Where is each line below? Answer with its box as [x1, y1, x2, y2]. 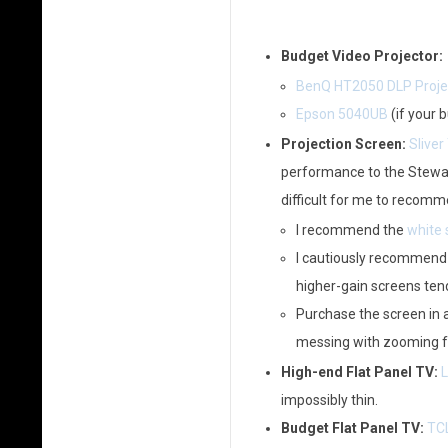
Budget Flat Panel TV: [280, 420, 424, 436]
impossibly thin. [280, 392, 378, 408]
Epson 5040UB [295, 106, 388, 122]
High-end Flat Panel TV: [280, 364, 438, 380]
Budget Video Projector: [280, 48, 443, 64]
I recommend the [295, 222, 407, 238]
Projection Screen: [280, 136, 406, 152]
